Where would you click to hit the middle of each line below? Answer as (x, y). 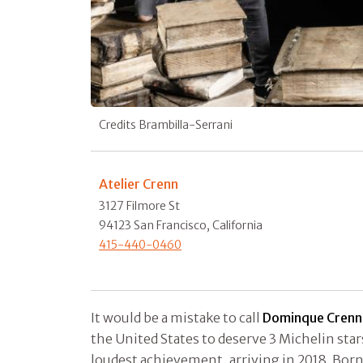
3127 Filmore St (139, 205)
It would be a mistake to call (177, 317)
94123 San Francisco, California (181, 225)
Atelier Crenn (139, 184)
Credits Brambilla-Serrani (166, 124)
